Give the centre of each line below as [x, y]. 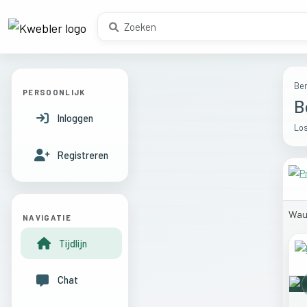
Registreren [83, 155]
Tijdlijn [73, 243]
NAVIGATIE [47, 217]
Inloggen [75, 118]
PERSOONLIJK [54, 92]
